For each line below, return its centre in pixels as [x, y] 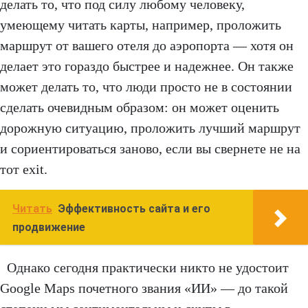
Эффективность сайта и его [134, 209]
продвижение [49, 228]
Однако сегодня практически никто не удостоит [148, 268]
